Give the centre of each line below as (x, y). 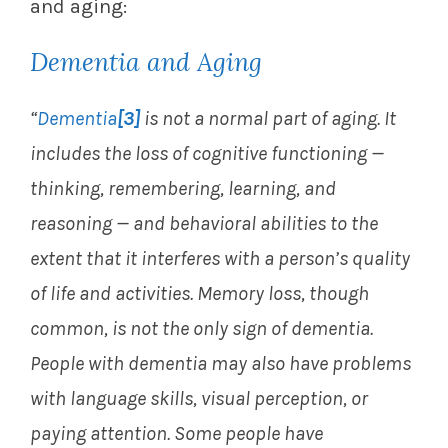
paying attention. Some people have (176, 434)
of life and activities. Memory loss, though (199, 294)
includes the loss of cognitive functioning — (207, 154)
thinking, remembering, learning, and (183, 189)
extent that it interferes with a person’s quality (220, 259)
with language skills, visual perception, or (199, 399)
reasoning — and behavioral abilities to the (204, 224)
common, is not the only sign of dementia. (201, 329)
